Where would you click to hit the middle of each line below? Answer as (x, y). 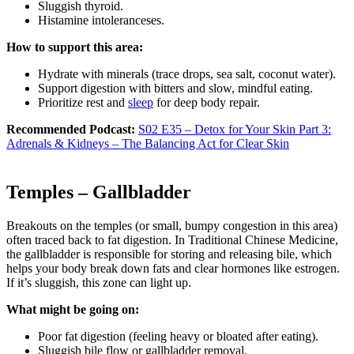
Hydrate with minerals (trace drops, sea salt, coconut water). (187, 73)
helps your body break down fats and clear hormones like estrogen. (173, 269)
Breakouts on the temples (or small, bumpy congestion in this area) (172, 226)
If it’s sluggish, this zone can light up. (99, 283)
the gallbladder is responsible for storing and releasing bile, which (169, 254)
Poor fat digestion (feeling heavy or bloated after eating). (178, 337)
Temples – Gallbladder (99, 192)
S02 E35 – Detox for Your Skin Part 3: (235, 129)
